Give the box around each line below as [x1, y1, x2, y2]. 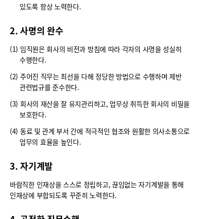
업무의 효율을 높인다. [20, 137, 81, 147]
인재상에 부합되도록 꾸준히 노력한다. [10, 190, 116, 200]
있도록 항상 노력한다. [20, 1, 81, 12]
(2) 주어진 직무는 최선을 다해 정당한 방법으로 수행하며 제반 [10, 71, 182, 82]
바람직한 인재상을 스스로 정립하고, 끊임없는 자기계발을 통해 [10, 179, 184, 190]
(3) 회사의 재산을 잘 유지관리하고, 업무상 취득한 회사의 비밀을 [10, 99, 190, 109]
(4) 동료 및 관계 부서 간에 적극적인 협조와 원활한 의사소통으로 [10, 126, 190, 136]
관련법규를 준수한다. [20, 82, 79, 92]
